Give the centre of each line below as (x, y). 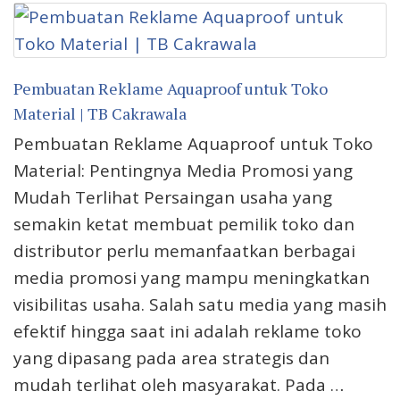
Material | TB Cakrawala (100, 114)
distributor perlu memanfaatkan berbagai (184, 251)
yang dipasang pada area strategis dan (171, 358)
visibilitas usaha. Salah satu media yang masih (200, 305)
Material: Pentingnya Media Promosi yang (183, 171)
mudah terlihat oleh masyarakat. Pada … (179, 385)
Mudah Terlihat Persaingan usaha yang (173, 198)
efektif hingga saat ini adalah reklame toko (187, 332)
